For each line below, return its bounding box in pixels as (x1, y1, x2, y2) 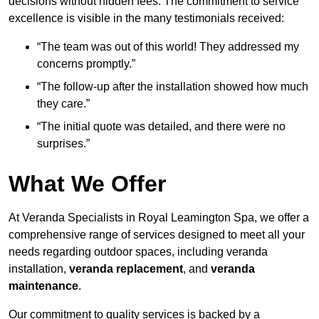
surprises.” (37, 137, 90, 150)
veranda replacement (69, 263, 183, 276)
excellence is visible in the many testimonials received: (9, 12, 284, 25)
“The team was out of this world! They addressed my (37, 41, 299, 53)
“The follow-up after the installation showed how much (37, 80, 308, 93)
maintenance (9, 280, 78, 293)
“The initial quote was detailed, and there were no (37, 120, 286, 133)
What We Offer (9, 171, 166, 197)
